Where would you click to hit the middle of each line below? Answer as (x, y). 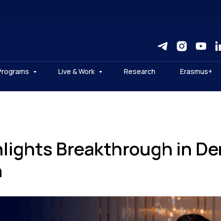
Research (140, 71)
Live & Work (77, 71)
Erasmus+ (196, 71)
